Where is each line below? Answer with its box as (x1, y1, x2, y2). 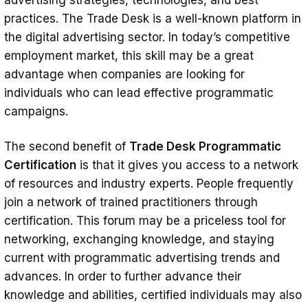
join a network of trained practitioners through (4, 195, 258, 210)
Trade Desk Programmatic (129, 140, 281, 154)
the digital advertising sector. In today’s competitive (4, 30, 290, 45)
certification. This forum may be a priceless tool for (4, 214, 286, 228)
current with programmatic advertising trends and (4, 251, 280, 265)
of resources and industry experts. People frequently (4, 177, 294, 191)
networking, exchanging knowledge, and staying (4, 232, 274, 247)
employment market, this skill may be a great (4, 49, 254, 63)
